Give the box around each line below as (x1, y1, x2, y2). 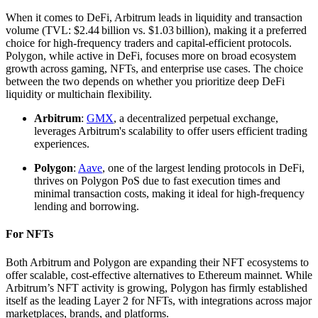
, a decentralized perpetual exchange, (114, 112, 278, 124)
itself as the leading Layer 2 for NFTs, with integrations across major (6, 294, 312, 307)
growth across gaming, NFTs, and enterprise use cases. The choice (6, 62, 303, 75)
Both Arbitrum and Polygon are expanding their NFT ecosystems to (6, 256, 309, 268)
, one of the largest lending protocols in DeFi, (102, 162, 305, 174)
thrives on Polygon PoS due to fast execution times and (34, 175, 280, 187)
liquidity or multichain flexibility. (6, 88, 152, 100)
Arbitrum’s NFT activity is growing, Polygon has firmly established (6, 281, 307, 294)
